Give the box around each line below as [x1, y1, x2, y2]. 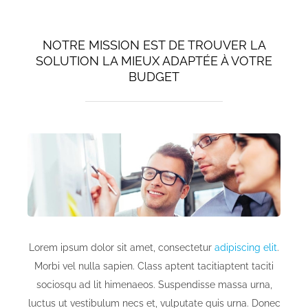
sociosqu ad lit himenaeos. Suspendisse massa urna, [36, 279, 272, 291]
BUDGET [129, 69, 179, 85]
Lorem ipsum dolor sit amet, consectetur [29, 242, 214, 254]
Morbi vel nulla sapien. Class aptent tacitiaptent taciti [34, 261, 274, 272]
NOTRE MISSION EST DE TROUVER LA [42, 38, 266, 53]
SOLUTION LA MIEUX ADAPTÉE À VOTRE [36, 54, 272, 69]
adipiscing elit [214, 242, 277, 254]
